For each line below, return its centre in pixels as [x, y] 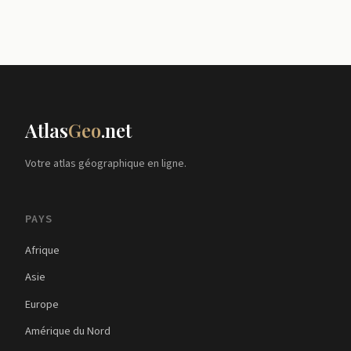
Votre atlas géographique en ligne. [106, 163]
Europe [42, 304]
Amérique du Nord [68, 331]
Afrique [42, 250]
